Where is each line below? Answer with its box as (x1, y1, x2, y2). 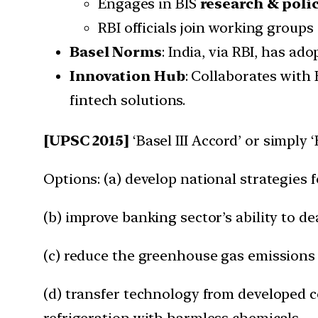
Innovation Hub (70, 67, 185, 85)
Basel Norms (70, 43, 162, 61)
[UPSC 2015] (43, 132, 129, 150)
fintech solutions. (70, 92, 186, 109)
